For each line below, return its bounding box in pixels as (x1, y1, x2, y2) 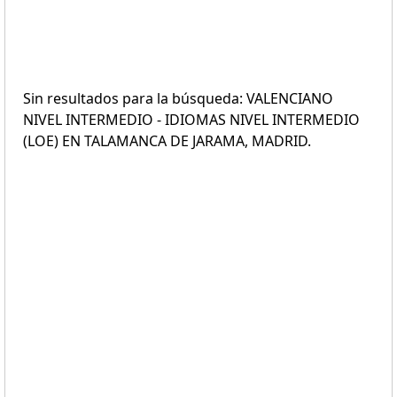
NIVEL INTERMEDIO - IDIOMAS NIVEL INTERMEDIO (23, 110, 360, 129)
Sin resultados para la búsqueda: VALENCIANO (23, 89, 333, 108)
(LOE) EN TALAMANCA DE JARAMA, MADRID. (23, 131, 311, 151)
